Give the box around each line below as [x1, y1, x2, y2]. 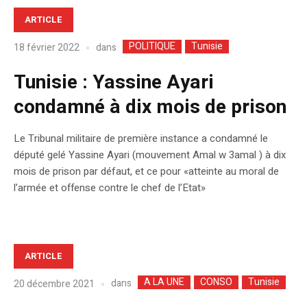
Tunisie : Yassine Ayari [14, 68, 214, 97]
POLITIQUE [129, 38, 175, 53]
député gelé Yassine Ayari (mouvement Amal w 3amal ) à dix [14, 147, 286, 162]
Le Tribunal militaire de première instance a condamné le [14, 130, 268, 146]
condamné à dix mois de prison [14, 93, 286, 121]
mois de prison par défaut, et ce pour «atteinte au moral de [14, 163, 279, 179]
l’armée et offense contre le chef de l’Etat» [14, 180, 206, 195]
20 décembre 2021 [14, 276, 95, 291]
